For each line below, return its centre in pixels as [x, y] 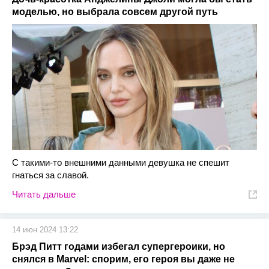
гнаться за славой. [50, 175]
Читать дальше [44, 195]
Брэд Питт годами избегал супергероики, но [119, 247]
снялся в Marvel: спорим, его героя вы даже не [123, 259]
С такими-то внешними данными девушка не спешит [121, 163]
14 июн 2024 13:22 [45, 230]
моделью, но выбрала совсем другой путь [115, 12]
